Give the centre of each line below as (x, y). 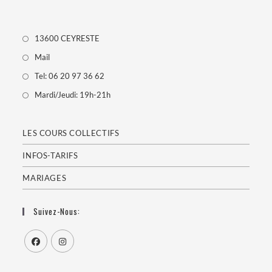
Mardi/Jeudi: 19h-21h (73, 95)
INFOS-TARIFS (50, 156)
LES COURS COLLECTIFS (71, 133)
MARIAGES (45, 178)
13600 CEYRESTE (67, 39)
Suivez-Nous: (57, 212)
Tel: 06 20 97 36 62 (70, 76)
